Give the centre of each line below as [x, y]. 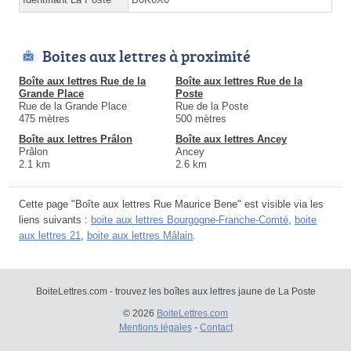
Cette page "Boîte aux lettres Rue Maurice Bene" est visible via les [171, 204]
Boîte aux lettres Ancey [231, 139]
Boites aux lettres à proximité [147, 55]
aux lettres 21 [50, 235]
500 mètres [201, 118]
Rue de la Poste [212, 106]
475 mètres [44, 118]
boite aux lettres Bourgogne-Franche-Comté [190, 219]
